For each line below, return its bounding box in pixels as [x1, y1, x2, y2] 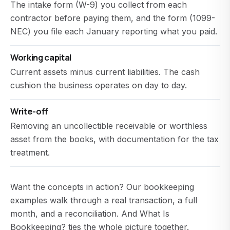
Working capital [10, 51, 71, 63]
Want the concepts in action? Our [10, 182, 144, 192]
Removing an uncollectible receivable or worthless [10, 121, 207, 131]
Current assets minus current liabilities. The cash [10, 67, 200, 77]
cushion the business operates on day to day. [10, 80, 187, 90]
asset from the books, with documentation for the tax [10, 134, 219, 144]
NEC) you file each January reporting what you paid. [10, 26, 217, 36]
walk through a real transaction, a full [47, 195, 197, 205]
